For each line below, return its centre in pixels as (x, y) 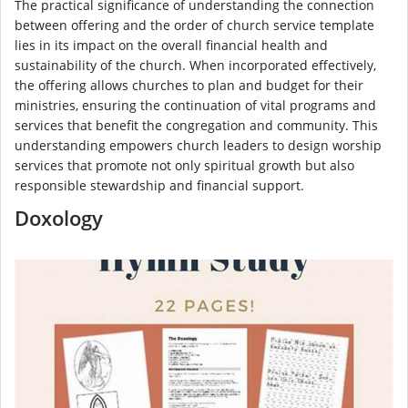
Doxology (59, 218)
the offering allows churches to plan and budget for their (189, 86)
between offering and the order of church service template (194, 25)
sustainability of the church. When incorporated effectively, (195, 66)
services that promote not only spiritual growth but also (184, 166)
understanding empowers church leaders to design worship (198, 146)
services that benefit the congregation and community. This (196, 126)
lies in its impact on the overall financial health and (171, 46)
